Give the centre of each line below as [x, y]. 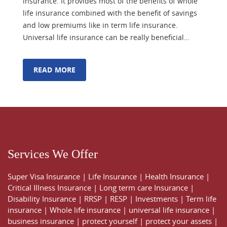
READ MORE [55, 70]
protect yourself [110, 221]
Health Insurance [174, 176]
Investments [157, 198]
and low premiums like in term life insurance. [100, 25]
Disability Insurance [42, 198]
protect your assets [179, 221]
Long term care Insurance [144, 187]
